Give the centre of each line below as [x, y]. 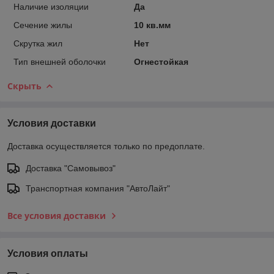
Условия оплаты [48, 253]
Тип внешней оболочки [60, 61]
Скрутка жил [38, 43]
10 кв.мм [152, 25]
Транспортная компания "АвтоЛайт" [98, 188]
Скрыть [24, 86]
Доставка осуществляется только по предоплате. [106, 146]
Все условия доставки [57, 215]
